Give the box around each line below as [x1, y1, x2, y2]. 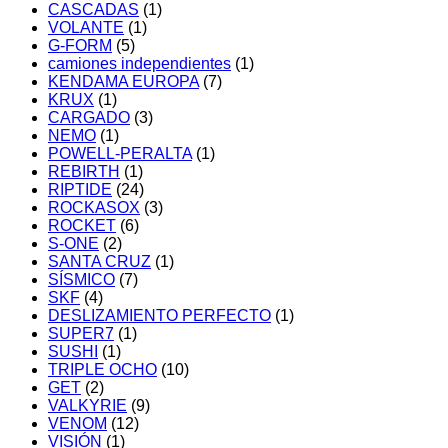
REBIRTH [48, 163, 120, 180]
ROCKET [48, 217, 116, 234]
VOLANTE [48, 19, 124, 36]
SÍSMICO [48, 271, 115, 288]
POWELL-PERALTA [48, 145, 192, 162]
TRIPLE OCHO [48, 361, 157, 378]
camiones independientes [48, 55, 231, 72]
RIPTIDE [48, 181, 112, 198]
